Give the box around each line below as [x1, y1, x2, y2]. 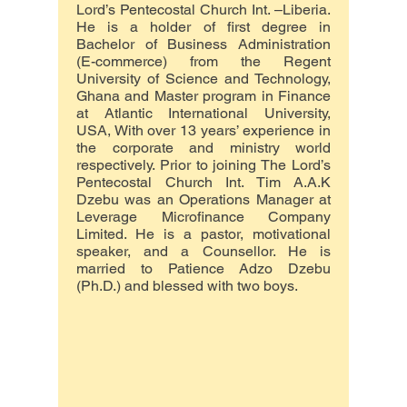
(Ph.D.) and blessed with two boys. [76, 277, 298, 294]
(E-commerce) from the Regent [76, 53, 331, 70]
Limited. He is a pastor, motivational [76, 225, 331, 243]
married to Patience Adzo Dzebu [76, 260, 331, 277]
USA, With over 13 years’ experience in [76, 122, 331, 139]
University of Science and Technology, [76, 70, 331, 87]
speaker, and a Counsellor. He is [76, 243, 331, 260]
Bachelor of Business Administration [76, 35, 331, 53]
